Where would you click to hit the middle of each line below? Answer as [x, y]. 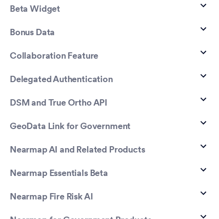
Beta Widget [35, 9]
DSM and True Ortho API [59, 103]
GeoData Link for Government [70, 127]
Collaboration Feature [54, 56]
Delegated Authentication [61, 80]
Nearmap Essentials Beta [59, 174]
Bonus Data [33, 33]
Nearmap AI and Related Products [77, 150]
